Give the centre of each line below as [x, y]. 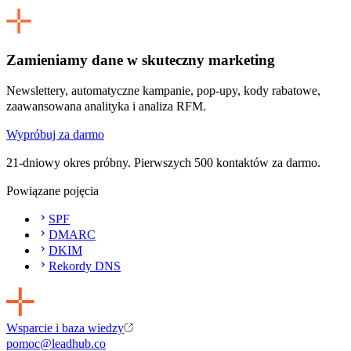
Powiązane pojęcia [52, 190]
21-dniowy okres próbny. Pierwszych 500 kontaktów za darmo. [163, 162]
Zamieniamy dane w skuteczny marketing [141, 60]
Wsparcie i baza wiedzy [65, 327]
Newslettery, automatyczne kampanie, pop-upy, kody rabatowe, [163, 90]
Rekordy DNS [85, 266]
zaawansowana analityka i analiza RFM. [106, 106]
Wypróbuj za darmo [55, 134]
